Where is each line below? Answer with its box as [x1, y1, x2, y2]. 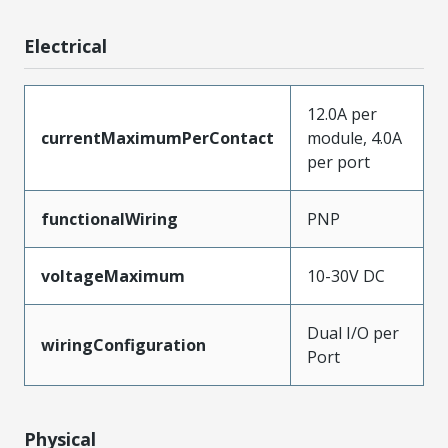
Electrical [24, 33, 107, 58]
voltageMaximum [41, 264, 185, 287]
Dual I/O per [307, 321, 399, 344]
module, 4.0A [307, 126, 402, 149]
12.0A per [307, 102, 377, 125]
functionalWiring [41, 207, 178, 230]
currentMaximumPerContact [41, 126, 274, 149]
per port [307, 150, 370, 173]
